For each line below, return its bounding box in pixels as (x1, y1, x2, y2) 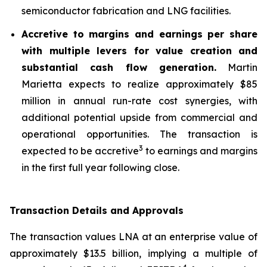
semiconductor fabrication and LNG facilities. (21, 5, 231, 17)
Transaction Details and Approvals (10, 204, 184, 216)
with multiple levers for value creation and (21, 44, 257, 57)
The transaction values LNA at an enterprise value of (10, 230, 257, 243)
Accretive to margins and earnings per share (21, 27, 257, 40)
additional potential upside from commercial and (21, 111, 257, 123)
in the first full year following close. (21, 161, 179, 173)
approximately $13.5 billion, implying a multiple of (10, 247, 257, 259)
